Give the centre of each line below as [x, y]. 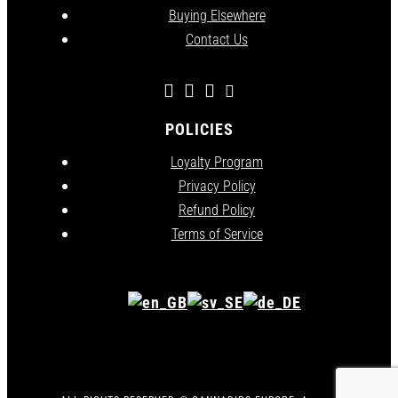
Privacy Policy [217, 187]
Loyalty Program [217, 163]
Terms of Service [217, 235]
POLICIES [199, 130]
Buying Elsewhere [217, 16]
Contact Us [217, 40]
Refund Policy [217, 211]
